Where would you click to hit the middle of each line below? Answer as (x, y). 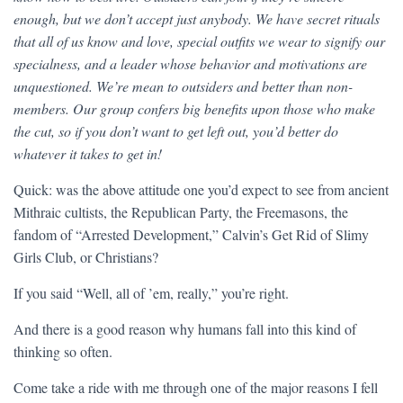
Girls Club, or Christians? (86, 257)
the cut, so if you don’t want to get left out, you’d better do (176, 131)
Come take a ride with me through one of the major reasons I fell (196, 387)
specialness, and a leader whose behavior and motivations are (190, 63)
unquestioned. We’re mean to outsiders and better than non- (183, 86)
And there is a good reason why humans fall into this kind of (185, 329)
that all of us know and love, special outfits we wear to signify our (199, 41)
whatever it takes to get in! (88, 153)
